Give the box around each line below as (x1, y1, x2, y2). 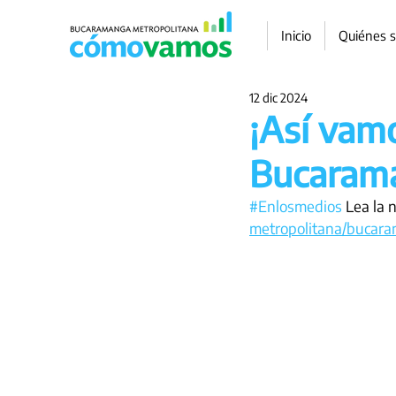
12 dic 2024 (249, 90, 308, 105)
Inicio (281, 27, 311, 43)
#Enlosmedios (249, 196, 342, 216)
